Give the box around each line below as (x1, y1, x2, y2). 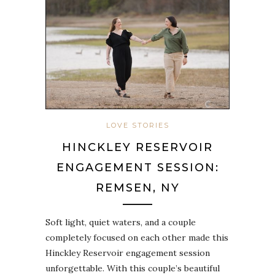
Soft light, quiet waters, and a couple (45, 217, 196, 228)
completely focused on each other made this (45, 232, 228, 244)
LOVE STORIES (106, 121, 169, 130)
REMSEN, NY (95, 181, 180, 195)
